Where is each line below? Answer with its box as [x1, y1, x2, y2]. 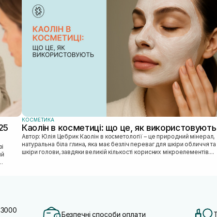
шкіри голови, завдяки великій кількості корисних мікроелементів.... [22, 148, 214, 155]
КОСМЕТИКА [22, 116, 55, 123]
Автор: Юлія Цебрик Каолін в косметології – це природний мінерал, [22, 132, 80, 140]
